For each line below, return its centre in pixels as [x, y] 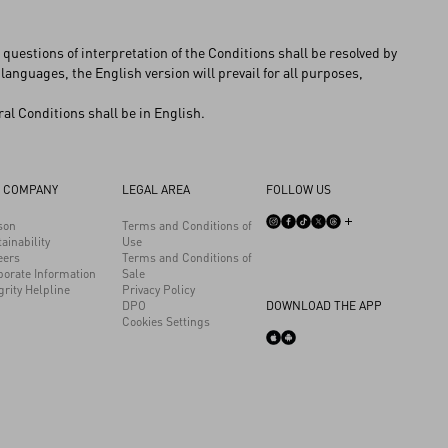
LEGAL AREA [156, 189]
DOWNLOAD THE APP [324, 305]
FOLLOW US [298, 189]
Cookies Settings [166, 321]
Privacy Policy [158, 289]
